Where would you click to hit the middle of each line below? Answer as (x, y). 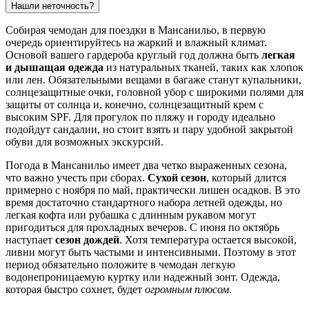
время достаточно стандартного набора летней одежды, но (144, 203)
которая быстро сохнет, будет (75, 290)
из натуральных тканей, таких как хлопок (203, 68)
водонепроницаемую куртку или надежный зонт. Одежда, (143, 277)
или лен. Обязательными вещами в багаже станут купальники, (153, 80)
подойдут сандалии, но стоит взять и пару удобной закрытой (149, 130)
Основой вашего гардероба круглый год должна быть (133, 55)
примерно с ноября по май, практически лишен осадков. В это (153, 190)
